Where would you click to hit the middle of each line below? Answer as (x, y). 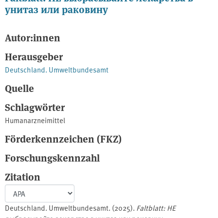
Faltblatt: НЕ (156, 207)
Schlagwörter (35, 107)
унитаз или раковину (56, 9)
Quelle (19, 88)
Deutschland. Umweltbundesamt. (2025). (71, 207)
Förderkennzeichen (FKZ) (63, 139)
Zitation (23, 177)
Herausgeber (34, 56)
